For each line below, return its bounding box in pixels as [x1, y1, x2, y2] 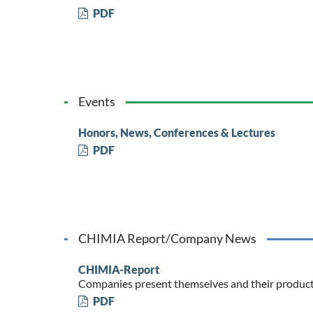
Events [78, 93, 115, 109]
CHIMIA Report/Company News [78, 230, 256, 246]
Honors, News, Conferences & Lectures [78, 125, 275, 139]
